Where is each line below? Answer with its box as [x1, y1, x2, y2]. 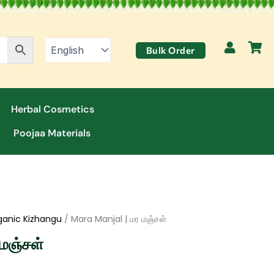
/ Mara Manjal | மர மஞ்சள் [62, 212, 166, 225]
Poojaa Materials [13, 127, 91, 140]
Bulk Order [146, 44, 195, 56]
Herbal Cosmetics [10, 103, 94, 116]
